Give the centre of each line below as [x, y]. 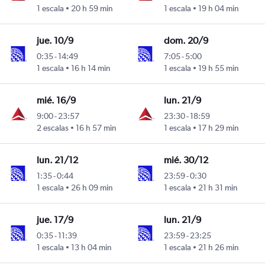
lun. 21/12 [57, 160]
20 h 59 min [92, 9]
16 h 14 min [91, 68]
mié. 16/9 [56, 101]
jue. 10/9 [55, 41]
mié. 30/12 [186, 160]
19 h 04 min [219, 9]
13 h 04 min [91, 248]
